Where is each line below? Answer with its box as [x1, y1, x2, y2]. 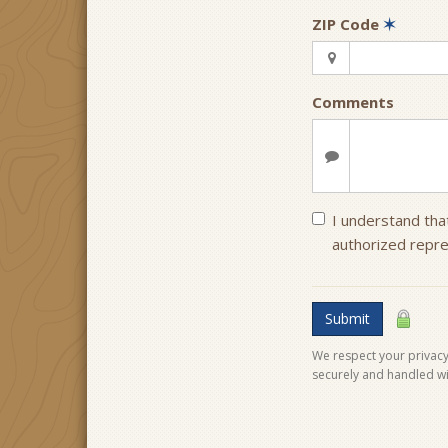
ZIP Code [312, 14, 383, 34]
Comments [312, 92, 394, 112]
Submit [325, 309, 370, 328]
